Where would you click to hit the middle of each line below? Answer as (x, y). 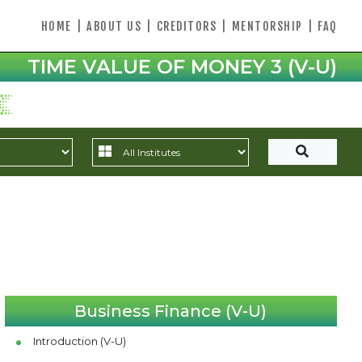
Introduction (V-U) (79, 341)
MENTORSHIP (267, 26)
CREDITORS (186, 26)
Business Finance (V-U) (170, 311)
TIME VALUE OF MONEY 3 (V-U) (182, 67)
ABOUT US (114, 26)
